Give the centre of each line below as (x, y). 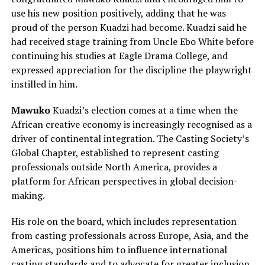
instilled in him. (44, 84)
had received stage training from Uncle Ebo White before (132, 41)
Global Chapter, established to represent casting (115, 152)
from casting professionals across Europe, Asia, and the (130, 235)
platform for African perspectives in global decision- (124, 181)
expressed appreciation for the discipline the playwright (131, 70)
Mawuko (32, 110)
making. (28, 195)
